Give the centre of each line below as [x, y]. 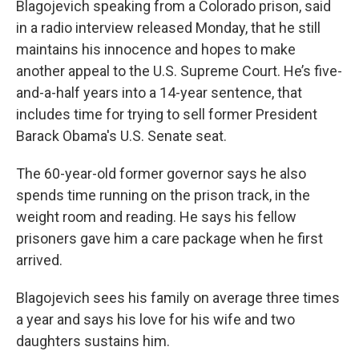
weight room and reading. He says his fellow [156, 217]
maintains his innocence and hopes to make [156, 49]
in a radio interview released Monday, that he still [168, 28]
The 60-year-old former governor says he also [161, 173]
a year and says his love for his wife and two [155, 319]
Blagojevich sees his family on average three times [178, 298]
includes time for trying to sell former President [167, 114]
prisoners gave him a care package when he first [169, 238]
